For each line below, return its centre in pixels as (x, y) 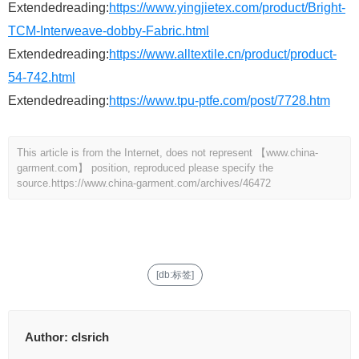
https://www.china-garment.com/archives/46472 (161, 184)
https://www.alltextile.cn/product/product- (223, 54)
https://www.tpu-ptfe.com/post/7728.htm (220, 101)
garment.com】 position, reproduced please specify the (145, 168)
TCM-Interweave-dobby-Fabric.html (109, 31)
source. (34, 184)
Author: (48, 337)
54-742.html (42, 78)
